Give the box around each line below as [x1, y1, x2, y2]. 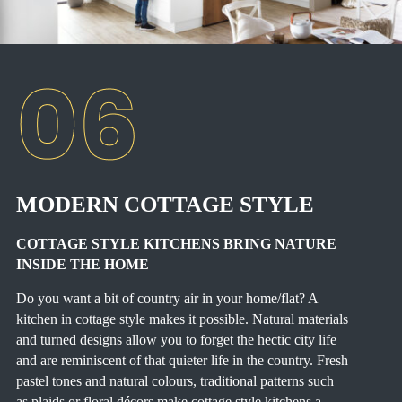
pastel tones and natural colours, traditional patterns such [15, 372, 334, 389]
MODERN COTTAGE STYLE [15, 191, 314, 216]
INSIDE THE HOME [15, 256, 149, 272]
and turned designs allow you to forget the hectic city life [15, 331, 336, 347]
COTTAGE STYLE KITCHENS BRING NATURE [15, 235, 336, 251]
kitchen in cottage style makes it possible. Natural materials [15, 310, 348, 327]
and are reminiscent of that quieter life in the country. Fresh [15, 352, 348, 368]
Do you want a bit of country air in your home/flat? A [15, 290, 318, 306]
